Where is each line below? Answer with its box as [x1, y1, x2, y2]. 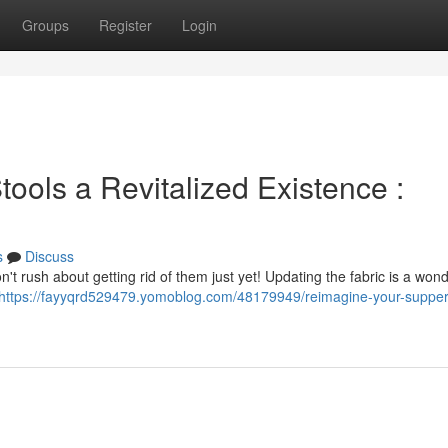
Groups [22, 15, 69, 35]
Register [99, 15, 152, 35]
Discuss [25, 246, 74, 266]
